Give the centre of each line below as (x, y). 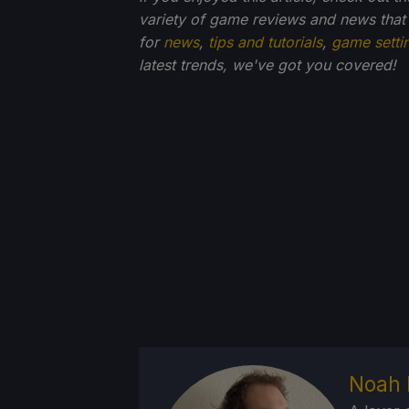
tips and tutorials (265, 42)
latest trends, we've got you (235, 65)
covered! (366, 65)
